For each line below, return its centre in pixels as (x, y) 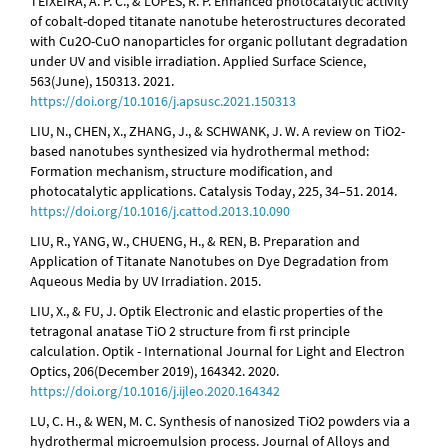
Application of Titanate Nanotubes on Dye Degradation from (209, 261)
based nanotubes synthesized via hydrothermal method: (199, 151)
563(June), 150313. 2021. (102, 81)
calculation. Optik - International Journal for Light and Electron (217, 351)
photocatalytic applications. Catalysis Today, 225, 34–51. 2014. (213, 191)
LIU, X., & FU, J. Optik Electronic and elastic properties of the (206, 311)
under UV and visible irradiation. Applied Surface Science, (198, 61)
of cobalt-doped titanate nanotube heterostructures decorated (218, 21)
